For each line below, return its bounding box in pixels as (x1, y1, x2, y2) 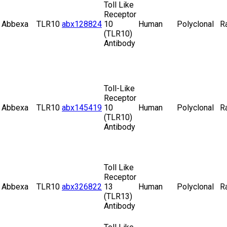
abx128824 (62, 19, 102, 29)
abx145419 (62, 103, 102, 113)
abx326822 (62, 182, 102, 192)
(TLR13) (104, 192, 132, 202)
